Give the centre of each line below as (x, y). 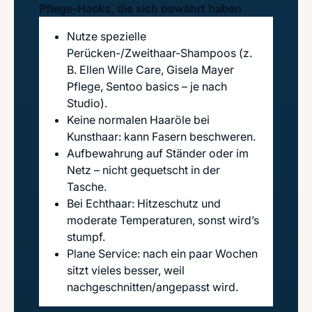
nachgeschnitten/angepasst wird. (153, 287)
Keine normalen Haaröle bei (138, 120)
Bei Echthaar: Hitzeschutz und (144, 203)
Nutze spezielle (107, 36)
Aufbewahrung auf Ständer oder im (158, 153)
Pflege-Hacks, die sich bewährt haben (140, 8)
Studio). (87, 103)
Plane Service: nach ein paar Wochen (162, 253)
